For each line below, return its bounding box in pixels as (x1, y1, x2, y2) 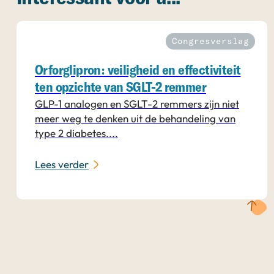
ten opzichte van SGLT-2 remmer (35, 81, 206, 95)
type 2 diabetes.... (35, 126, 118, 139)
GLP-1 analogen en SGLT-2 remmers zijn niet (35, 97, 239, 110)
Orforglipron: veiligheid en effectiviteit (35, 64, 241, 78)
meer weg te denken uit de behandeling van (35, 111, 235, 125)
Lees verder (35, 158, 89, 171)
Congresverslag (172, 37, 249, 46)
